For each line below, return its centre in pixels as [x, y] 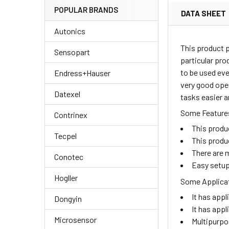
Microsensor [75, 220]
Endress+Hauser [82, 73]
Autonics [70, 31]
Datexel [67, 94]
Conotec [69, 157]
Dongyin [68, 199]
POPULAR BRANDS [86, 10]
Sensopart [72, 52]
